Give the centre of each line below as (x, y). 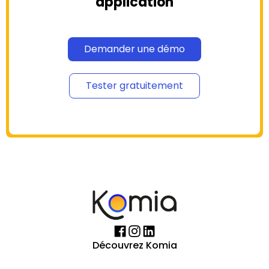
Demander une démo (134, 49)
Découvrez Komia (134, 245)
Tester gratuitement (134, 85)
